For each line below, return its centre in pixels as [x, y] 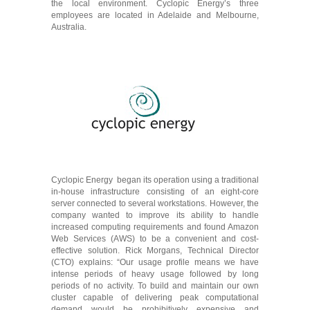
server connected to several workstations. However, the [155, 203]
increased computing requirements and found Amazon [155, 227]
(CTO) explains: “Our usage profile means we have [155, 262]
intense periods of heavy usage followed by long [155, 274]
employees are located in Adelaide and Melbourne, [155, 15]
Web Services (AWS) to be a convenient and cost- [155, 239]
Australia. [69, 27]
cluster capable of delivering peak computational [155, 298]
